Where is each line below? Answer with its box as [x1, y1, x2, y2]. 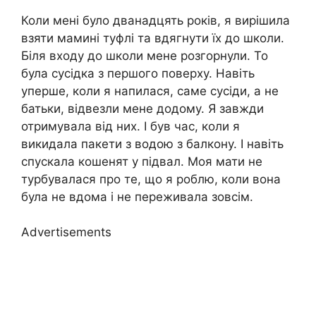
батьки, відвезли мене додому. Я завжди [21, 101, 264, 116]
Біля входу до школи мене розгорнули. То [21, 48, 268, 63]
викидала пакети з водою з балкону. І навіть [21, 136, 284, 151]
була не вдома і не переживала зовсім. [21, 189, 253, 204]
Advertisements [21, 225, 111, 240]
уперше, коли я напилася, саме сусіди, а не [21, 83, 279, 98]
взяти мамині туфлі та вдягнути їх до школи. [21, 30, 284, 45]
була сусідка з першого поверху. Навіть [21, 66, 255, 80]
